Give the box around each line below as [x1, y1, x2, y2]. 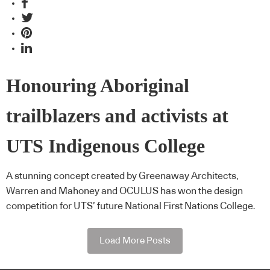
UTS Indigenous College [6, 135, 205, 157]
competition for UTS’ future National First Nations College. [6, 201, 256, 212]
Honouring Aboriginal [6, 75, 189, 96]
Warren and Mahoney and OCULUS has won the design [6, 186, 243, 196]
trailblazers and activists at [6, 105, 228, 127]
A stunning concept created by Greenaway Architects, [6, 171, 239, 181]
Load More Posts [99, 236, 171, 245]
